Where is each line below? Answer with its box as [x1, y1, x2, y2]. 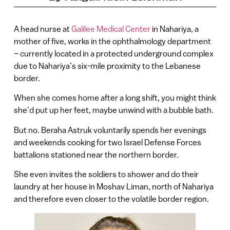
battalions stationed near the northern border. [13, 149, 180, 159]
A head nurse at [13, 24, 71, 33]
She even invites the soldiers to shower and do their [13, 169, 199, 179]
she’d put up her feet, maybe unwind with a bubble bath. [13, 105, 214, 115]
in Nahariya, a [150, 24, 199, 33]
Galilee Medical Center [71, 24, 150, 33]
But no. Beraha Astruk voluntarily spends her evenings [13, 125, 206, 135]
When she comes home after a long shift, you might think [13, 93, 216, 103]
